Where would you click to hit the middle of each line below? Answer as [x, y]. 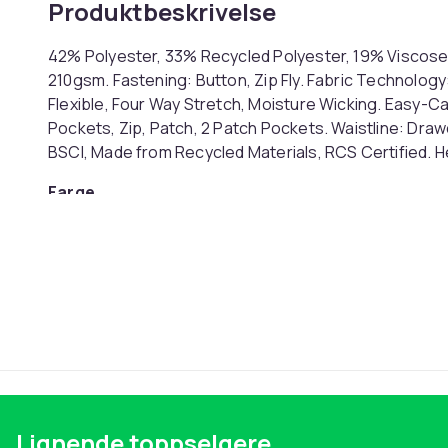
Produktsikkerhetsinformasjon [174, 288]
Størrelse [87, 220]
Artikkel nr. [91, 248]
